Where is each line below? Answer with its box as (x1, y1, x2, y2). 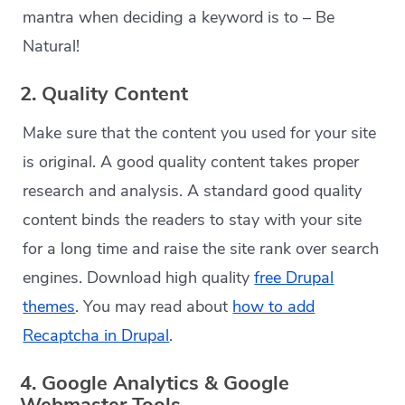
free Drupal (254, 267, 334, 289)
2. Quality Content (20, 80, 189, 108)
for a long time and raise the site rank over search (23, 238, 380, 260)
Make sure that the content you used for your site (23, 122, 377, 145)
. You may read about (75, 296, 233, 318)
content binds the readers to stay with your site (23, 209, 363, 231)
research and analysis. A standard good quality (23, 180, 363, 202)
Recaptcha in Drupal (23, 325, 170, 347)
